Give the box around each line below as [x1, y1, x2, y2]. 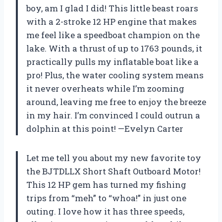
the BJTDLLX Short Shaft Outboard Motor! [26, 166, 201, 177]
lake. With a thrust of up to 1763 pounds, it [26, 43, 202, 55]
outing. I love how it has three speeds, [26, 206, 184, 218]
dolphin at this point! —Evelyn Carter [26, 123, 183, 135]
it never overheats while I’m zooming [26, 83, 184, 95]
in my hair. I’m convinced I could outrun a [26, 110, 200, 121]
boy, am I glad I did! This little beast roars [26, 2, 198, 14]
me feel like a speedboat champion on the [26, 29, 200, 41]
